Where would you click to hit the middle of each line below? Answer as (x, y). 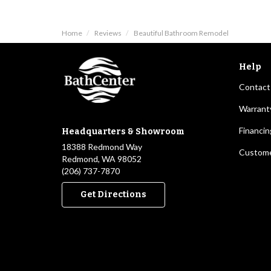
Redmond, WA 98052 (102, 159)
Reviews (108, 33)
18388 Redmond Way (102, 147)
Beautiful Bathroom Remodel (181, 33)
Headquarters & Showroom (123, 132)
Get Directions (113, 195)
